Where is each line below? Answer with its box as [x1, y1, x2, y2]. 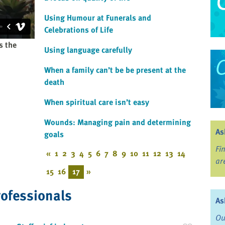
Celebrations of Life [44, 24, 113, 36]
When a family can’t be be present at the [44, 64, 186, 76]
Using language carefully [44, 44, 132, 56]
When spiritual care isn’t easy [44, 96, 149, 108]
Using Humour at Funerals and [44, 12, 151, 24]
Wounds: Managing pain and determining [44, 116, 191, 129]
